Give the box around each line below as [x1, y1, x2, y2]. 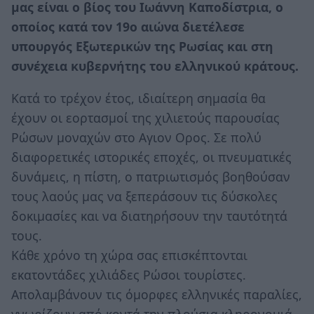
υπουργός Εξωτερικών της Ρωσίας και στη [11, 38, 273, 55]
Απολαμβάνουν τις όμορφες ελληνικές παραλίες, [11, 285, 302, 303]
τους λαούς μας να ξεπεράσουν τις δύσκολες [11, 187, 278, 205]
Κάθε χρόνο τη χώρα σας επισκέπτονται [11, 246, 247, 264]
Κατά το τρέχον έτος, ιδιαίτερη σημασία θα [11, 89, 266, 107]
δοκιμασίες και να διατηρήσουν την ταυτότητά [11, 207, 287, 224]
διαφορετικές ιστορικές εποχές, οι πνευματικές [11, 148, 292, 165]
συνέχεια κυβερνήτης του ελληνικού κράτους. [11, 57, 299, 75]
